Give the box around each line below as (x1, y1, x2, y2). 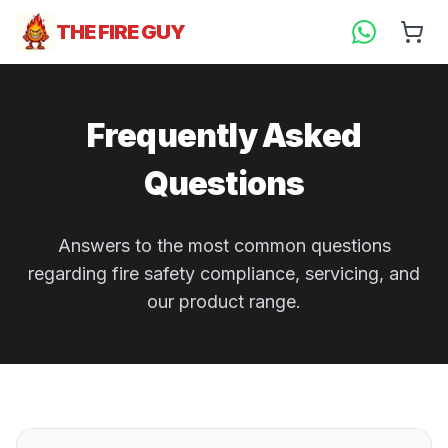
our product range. (147, 291, 301, 312)
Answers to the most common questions (57, 235, 391, 256)
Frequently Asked (86, 116, 362, 155)
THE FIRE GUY (56, 20, 185, 44)
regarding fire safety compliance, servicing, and (28, 263, 420, 284)
